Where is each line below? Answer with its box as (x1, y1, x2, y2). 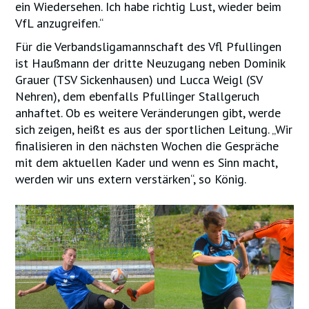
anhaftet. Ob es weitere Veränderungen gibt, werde (15, 104, 281, 121)
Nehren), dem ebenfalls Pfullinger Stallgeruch (15, 88, 260, 104)
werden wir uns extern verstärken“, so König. (15, 170, 247, 187)
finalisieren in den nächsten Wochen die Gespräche (15, 137, 279, 154)
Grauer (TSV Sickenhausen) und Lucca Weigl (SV (15, 71, 263, 88)
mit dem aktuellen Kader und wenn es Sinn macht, (15, 154, 278, 170)
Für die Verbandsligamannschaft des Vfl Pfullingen (15, 38, 282, 54)
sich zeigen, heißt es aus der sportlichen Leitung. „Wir (15, 121, 293, 137)
